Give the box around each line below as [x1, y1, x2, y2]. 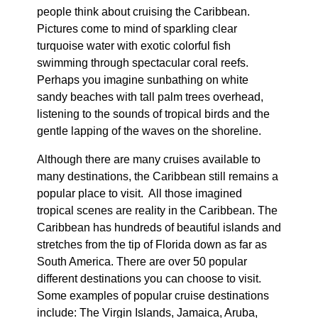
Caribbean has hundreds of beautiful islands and [36, 221, 281, 234]
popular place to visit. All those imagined [36, 187, 242, 200]
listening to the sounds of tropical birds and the [36, 108, 270, 121]
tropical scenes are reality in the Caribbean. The [36, 204, 278, 217]
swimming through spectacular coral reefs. [36, 57, 248, 70]
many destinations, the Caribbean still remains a [36, 170, 278, 183]
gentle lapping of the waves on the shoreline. [36, 125, 261, 138]
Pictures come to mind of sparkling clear [36, 23, 237, 35]
